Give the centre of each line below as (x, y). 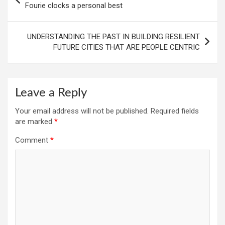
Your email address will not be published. (82, 111)
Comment (33, 140)
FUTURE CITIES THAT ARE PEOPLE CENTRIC (127, 47)
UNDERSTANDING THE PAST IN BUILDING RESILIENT (114, 36)
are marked (35, 121)
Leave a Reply (51, 93)
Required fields (175, 111)
